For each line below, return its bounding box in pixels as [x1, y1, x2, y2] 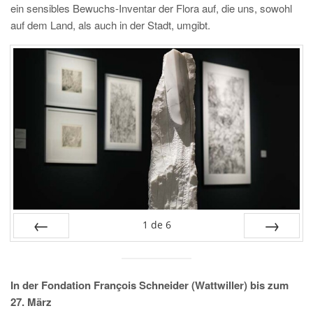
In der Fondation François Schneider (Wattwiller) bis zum [10, 277, 289, 293]
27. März [10, 294, 52, 310]
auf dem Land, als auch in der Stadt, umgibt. [10, 17, 213, 32]
